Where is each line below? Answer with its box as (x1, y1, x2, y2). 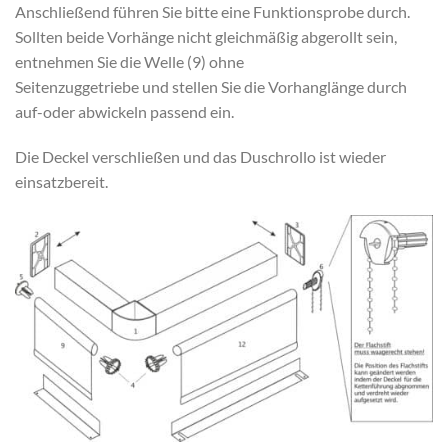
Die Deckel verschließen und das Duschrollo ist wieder (15, 147, 386, 167)
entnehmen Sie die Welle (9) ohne (15, 51, 244, 71)
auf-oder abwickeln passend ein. (15, 101, 234, 121)
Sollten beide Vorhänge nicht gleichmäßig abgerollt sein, (15, 26, 397, 46)
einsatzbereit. (15, 172, 108, 192)
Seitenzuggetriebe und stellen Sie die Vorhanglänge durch (15, 76, 407, 96)
